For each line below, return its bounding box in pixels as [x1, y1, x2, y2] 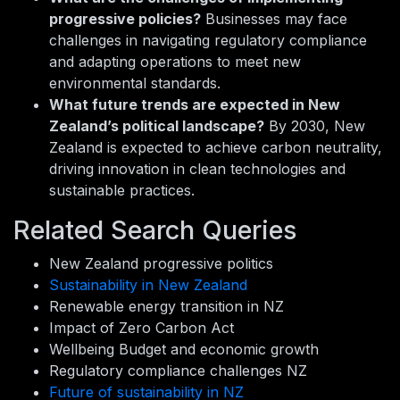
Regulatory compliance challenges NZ [49, 362, 307, 380]
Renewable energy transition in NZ [49, 297, 284, 316]
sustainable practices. [49, 181, 195, 200]
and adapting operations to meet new [49, 53, 301, 71]
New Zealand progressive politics [49, 254, 273, 273]
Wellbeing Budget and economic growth [49, 340, 319, 359]
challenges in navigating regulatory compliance [49, 31, 367, 50]
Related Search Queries [13, 214, 296, 246]
